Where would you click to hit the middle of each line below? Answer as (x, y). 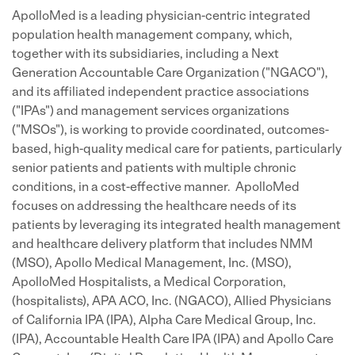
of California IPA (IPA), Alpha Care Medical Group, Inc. (164, 321)
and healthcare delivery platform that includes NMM (162, 245)
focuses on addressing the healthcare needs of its (154, 207)
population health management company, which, (152, 36)
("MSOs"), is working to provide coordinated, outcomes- (170, 131)
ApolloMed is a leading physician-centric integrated (161, 17)
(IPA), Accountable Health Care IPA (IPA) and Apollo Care (173, 340)
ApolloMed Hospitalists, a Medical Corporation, (149, 283)
